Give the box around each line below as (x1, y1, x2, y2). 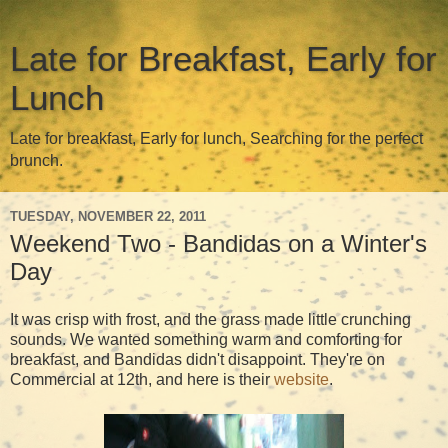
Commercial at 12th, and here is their (10, 370, 274, 388)
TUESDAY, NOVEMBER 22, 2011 (10, 208, 206, 224)
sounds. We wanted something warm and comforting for (10, 330, 402, 348)
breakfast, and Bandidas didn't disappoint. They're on (10, 350, 385, 368)
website (274, 370, 329, 388)
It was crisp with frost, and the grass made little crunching (10, 310, 411, 328)
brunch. (10, 152, 63, 169)
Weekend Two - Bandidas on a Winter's (10, 230, 427, 257)
